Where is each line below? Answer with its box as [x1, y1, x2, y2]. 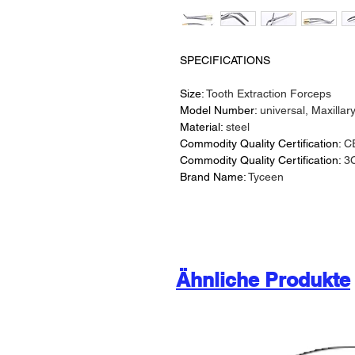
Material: [180, 120, 226, 133]
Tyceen [248, 170, 284, 183]
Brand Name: [180, 170, 248, 183]
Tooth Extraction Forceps [206, 87, 331, 100]
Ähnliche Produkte [176, 268, 350, 292]
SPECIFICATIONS [180, 54, 270, 67]
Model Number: [180, 104, 260, 116]
